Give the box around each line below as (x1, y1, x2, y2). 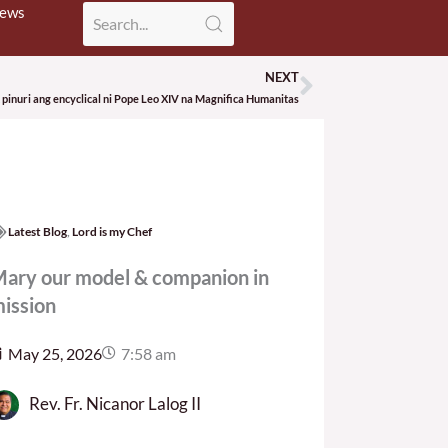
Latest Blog (7, 223, 67, 239)
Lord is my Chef (71, 223, 152, 239)
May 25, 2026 (7, 343, 102, 363)
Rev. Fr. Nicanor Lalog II (28, 392, 201, 414)
